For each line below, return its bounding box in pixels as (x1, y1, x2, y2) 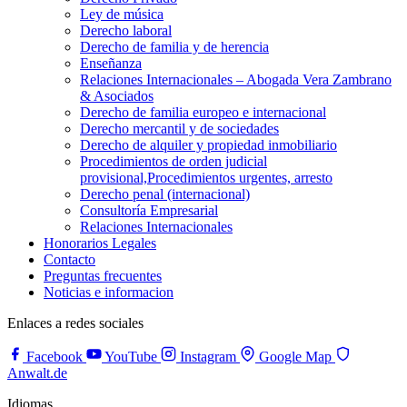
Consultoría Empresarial (80, 203, 218, 218)
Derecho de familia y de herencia (80, 39, 269, 55)
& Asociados (80, 88, 154, 104)
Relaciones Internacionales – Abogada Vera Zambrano (80, 72, 392, 87)
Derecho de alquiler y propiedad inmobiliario (80, 137, 337, 153)
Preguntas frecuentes (44, 268, 162, 283)
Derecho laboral (80, 23, 172, 38)
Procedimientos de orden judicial (80, 154, 267, 169)
